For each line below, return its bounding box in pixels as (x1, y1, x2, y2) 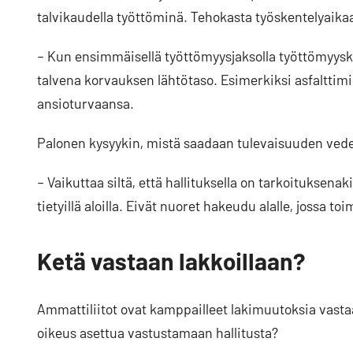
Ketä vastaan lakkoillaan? (37, 246, 305, 275)
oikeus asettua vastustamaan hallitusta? (37, 323, 278, 341)
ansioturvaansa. (37, 94, 134, 112)
